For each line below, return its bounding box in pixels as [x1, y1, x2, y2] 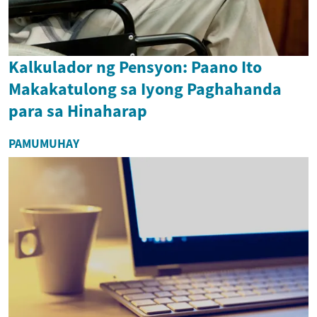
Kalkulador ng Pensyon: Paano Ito [8, 56, 262, 79]
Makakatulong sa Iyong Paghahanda [8, 78, 282, 100]
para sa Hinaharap [8, 100, 147, 122]
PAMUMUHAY [8, 136, 79, 152]
